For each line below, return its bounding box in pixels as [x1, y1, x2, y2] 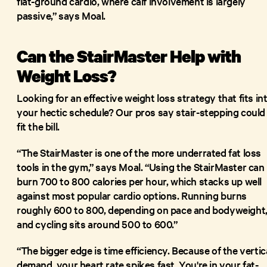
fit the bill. [17, 119, 62, 133]
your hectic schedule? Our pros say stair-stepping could [17, 104, 266, 119]
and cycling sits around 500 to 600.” [17, 216, 178, 231]
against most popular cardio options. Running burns [17, 188, 247, 202]
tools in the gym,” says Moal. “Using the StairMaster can [17, 159, 265, 173]
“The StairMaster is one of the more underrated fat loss [17, 145, 262, 159]
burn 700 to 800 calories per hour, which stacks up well [17, 173, 262, 188]
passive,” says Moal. [17, 8, 108, 22]
